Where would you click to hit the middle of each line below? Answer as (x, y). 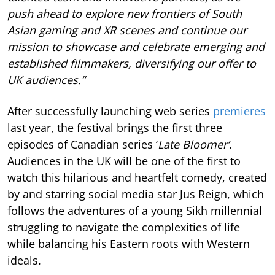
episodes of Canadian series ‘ (83, 144)
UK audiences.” (46, 79)
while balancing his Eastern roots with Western (129, 243)
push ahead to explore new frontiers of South (125, 13)
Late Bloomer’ (193, 144)
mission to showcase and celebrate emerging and (136, 46)
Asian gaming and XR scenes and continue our (127, 30)
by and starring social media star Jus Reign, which (136, 194)
